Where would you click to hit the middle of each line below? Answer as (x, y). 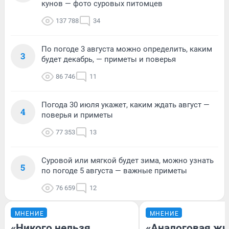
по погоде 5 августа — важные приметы (114, 171)
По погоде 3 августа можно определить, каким (127, 49)
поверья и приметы (77, 115)
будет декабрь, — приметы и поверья (109, 60)
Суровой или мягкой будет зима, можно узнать (128, 161)
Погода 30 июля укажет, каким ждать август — (125, 105)
